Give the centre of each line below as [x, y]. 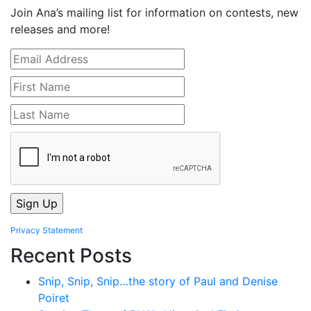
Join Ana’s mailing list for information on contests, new [154, 13]
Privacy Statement [47, 230]
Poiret [54, 298]
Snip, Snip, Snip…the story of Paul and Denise [158, 281]
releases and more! [60, 30]
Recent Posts [71, 256]
